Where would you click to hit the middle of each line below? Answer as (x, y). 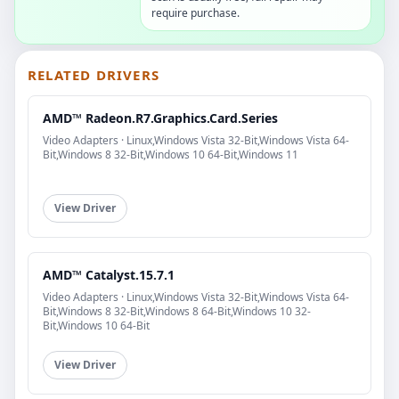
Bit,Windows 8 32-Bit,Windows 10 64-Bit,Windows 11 (171, 155)
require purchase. (195, 13)
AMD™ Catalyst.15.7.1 (109, 275)
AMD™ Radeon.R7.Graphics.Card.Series (160, 118)
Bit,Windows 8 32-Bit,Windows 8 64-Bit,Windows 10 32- (177, 312)
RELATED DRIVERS (94, 75)
